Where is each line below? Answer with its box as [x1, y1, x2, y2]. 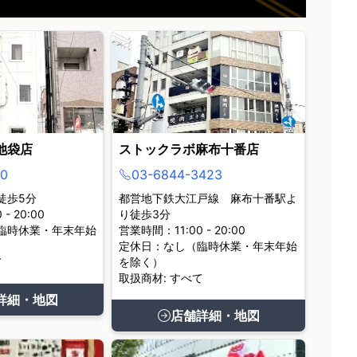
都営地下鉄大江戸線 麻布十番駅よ [119, 191, 298, 205]
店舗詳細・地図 [170, 308, 260, 324]
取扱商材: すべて [119, 271, 204, 284]
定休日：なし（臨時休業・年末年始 [119, 239, 298, 253]
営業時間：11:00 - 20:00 [119, 223, 246, 237]
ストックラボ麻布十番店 [119, 141, 260, 157]
